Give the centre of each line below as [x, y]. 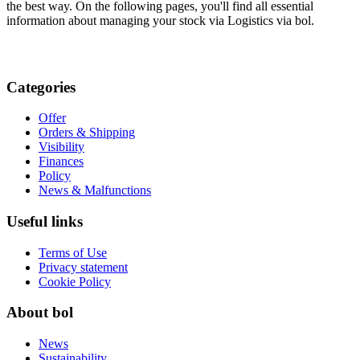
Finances [61, 162]
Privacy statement [83, 267]
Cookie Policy [75, 281]
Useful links [45, 222]
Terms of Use [73, 252]
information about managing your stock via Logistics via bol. [160, 20]
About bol [40, 313]
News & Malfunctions [95, 190]
